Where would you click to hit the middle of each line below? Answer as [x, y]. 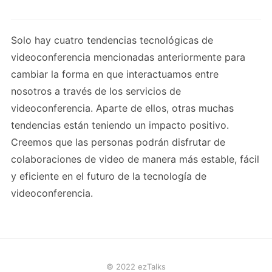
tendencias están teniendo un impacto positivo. [120, 125]
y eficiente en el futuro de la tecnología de [109, 176]
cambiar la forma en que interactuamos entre [115, 74]
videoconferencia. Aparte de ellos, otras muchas [122, 108]
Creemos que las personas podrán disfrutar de [118, 142]
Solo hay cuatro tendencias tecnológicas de [112, 40]
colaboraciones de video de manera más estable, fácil [135, 159]
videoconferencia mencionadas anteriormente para [128, 57]
